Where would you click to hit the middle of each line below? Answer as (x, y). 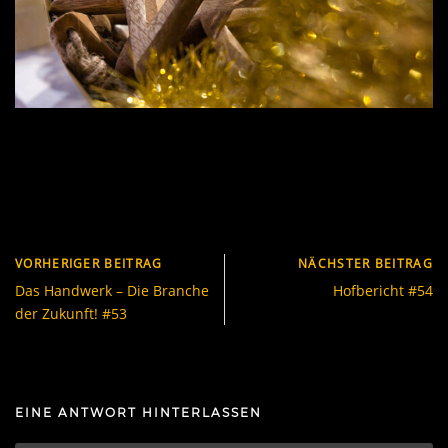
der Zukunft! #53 (71, 313)
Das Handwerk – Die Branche (112, 290)
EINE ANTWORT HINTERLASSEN (138, 412)
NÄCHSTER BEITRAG (365, 263)
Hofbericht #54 (383, 290)
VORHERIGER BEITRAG (89, 263)
